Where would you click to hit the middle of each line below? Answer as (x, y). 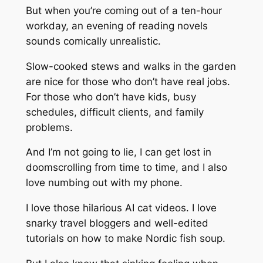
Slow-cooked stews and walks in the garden (131, 66)
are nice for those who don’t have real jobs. (128, 81)
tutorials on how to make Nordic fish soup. (125, 239)
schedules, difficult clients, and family (114, 112)
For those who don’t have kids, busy (111, 97)
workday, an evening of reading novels (117, 26)
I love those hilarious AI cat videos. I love (121, 208)
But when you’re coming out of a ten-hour (124, 10)
